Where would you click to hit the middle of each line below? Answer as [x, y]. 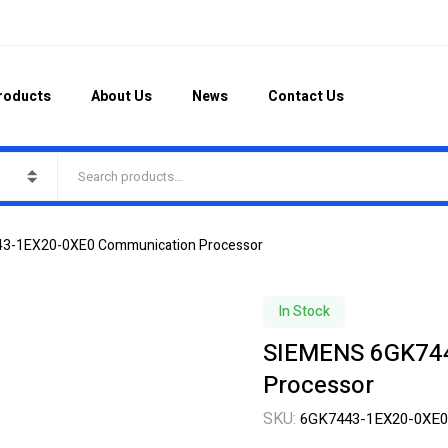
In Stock [303, 311]
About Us [121, 96]
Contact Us [305, 96]
